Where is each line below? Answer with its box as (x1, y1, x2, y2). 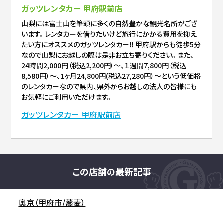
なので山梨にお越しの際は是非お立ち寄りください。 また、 (21, 49, 194, 60)
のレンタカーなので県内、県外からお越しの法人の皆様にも (21, 81, 197, 91)
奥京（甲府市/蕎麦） (18, 196, 86, 208)
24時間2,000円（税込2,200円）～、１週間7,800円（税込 (21, 60, 187, 70)
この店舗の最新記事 (72, 164, 151, 178)
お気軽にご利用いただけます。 (21, 91, 111, 102)
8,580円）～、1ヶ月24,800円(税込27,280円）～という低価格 (21, 70, 201, 81)
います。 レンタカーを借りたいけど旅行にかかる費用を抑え (21, 28, 197, 39)
